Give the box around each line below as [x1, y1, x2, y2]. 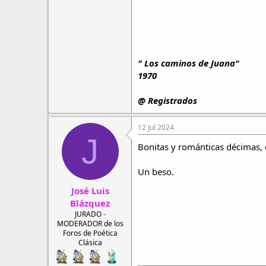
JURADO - [74, 208, 106, 219]
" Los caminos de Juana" [138, 57, 239, 69]
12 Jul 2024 [138, 122, 174, 132]
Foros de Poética [62, 227, 118, 238]
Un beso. [138, 166, 174, 178]
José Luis [71, 184, 109, 197]
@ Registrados [138, 94, 197, 106]
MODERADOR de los [56, 218, 123, 229]
